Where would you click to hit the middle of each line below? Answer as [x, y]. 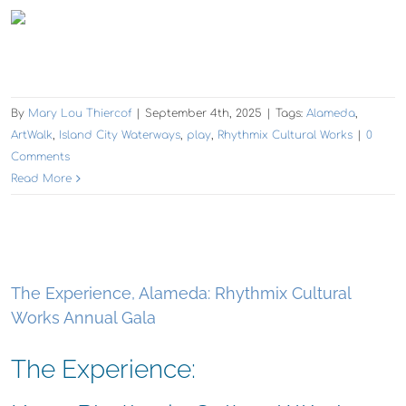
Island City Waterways [120, 135]
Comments [40, 156]
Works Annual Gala [83, 317]
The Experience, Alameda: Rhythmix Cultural [181, 293]
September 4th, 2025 [203, 113]
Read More [41, 178]
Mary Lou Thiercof [80, 113]
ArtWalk [32, 135]
